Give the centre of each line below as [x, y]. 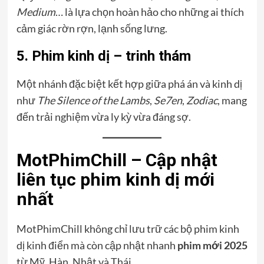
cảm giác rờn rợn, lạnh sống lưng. [92, 28]
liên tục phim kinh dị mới [115, 179]
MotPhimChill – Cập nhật [117, 160]
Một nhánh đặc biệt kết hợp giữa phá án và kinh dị [129, 83]
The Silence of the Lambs [93, 100]
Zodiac [202, 100]
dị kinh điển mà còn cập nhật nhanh [97, 245]
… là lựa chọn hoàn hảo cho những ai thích [149, 11]
